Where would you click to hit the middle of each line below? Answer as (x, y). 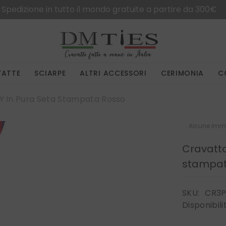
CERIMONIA (182, 73)
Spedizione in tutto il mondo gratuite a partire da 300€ (109, 9)
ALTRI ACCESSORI (113, 73)
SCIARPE (50, 73)
